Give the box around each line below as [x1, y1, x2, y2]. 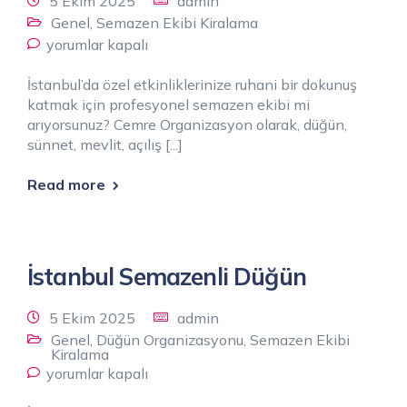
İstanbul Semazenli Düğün [27, 261, 306, 292]
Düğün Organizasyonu [96, 330, 243, 349]
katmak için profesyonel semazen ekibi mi [27, 94, 310, 114]
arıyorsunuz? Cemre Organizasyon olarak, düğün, [27, 114, 347, 134]
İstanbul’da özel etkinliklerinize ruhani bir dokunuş [27, 74, 357, 94]
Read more [27, 174, 105, 194]
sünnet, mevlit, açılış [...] [27, 134, 183, 154]
